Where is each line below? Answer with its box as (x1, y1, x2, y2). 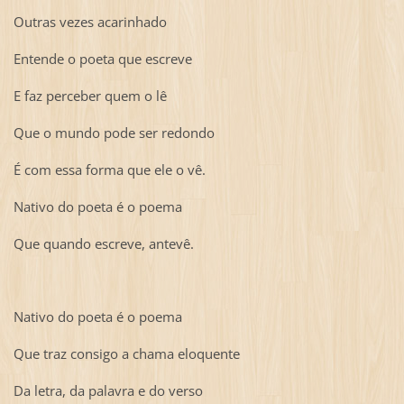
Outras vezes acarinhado (13, 12, 167, 31)
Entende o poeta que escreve (13, 49, 192, 68)
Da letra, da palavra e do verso (13, 381, 203, 400)
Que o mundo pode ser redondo (13, 123, 215, 142)
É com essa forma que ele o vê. (13, 160, 206, 179)
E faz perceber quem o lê (13, 86, 167, 105)
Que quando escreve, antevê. (13, 234, 194, 252)
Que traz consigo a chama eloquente (13, 344, 240, 363)
